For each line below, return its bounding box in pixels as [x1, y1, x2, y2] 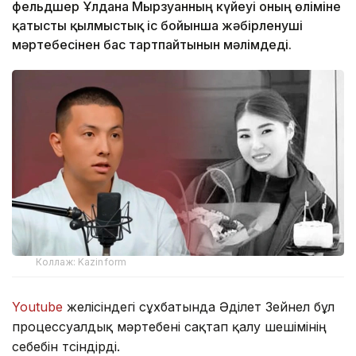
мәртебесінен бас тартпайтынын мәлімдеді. [12, 36, 292, 52]
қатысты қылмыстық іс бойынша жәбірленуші [12, 17, 303, 33]
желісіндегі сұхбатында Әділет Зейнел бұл [63, 299, 335, 315]
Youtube [12, 299, 63, 315]
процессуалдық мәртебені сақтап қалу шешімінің [12, 319, 327, 335]
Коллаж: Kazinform [36, 256, 127, 269]
